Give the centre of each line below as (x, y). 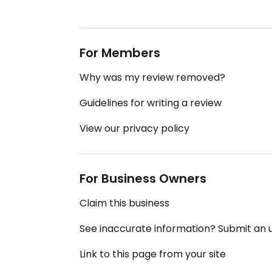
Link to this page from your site (153, 254)
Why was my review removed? (152, 78)
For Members (120, 53)
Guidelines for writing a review (151, 103)
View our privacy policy (134, 129)
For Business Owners (143, 179)
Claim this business (124, 203)
